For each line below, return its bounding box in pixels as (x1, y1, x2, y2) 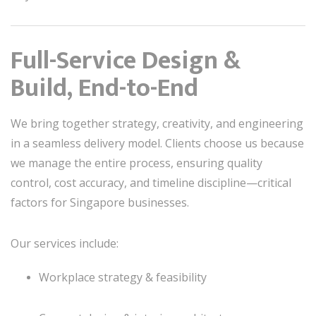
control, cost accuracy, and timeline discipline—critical (11, 175, 291, 190)
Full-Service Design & (11, 39, 241, 82)
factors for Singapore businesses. (11, 195, 189, 210)
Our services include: (11, 236, 119, 251)
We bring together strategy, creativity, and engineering (11, 116, 303, 131)
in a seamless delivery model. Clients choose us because (11, 135, 304, 151)
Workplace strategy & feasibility (39, 269, 207, 285)
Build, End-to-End (11, 67, 198, 109)
